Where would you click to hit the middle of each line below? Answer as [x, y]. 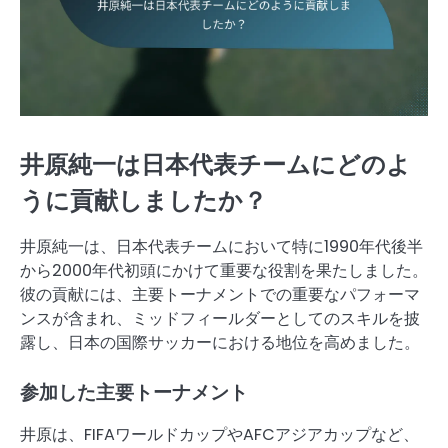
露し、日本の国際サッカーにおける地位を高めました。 [220, 343]
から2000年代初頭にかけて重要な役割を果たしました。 [224, 271]
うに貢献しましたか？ [143, 201]
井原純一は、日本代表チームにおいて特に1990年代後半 [221, 247]
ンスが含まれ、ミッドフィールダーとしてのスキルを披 [220, 319]
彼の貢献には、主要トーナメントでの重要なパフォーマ [220, 295]
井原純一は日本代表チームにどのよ [215, 165]
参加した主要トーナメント [134, 393]
